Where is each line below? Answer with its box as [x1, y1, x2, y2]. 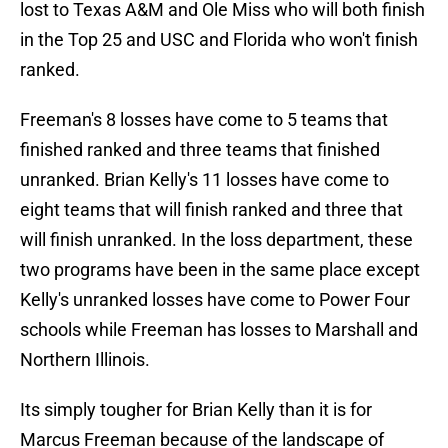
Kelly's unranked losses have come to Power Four [20, 289, 410, 311]
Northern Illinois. [20, 349, 150, 371]
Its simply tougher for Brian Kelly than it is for [20, 399, 372, 421]
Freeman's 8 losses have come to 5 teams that [20, 109, 388, 131]
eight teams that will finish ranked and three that [20, 199, 403, 221]
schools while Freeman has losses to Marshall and [20, 319, 418, 341]
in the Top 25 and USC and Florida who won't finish [20, 29, 418, 51]
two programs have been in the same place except [20, 259, 420, 281]
